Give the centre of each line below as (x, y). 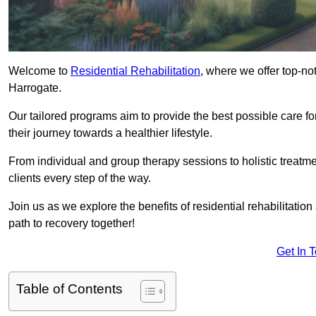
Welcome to (39, 71)
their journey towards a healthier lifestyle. (110, 133)
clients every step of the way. (80, 178)
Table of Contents (69, 289)
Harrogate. (35, 88)
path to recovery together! (72, 224)
